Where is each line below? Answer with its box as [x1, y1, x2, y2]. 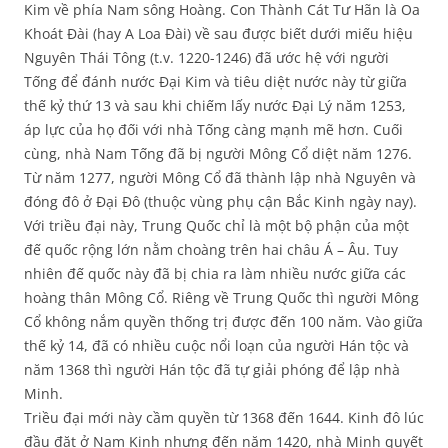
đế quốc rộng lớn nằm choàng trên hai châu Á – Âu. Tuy [24, 240, 398, 260]
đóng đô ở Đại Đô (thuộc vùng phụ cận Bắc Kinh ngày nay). [24, 192, 417, 212]
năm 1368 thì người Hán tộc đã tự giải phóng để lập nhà [24, 360, 400, 380]
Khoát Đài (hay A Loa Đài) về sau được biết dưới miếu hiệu [24, 24, 413, 44]
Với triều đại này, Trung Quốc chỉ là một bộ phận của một [24, 216, 409, 236]
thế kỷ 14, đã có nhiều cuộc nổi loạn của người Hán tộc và [24, 336, 409, 356]
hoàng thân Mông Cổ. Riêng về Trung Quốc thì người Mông [24, 288, 419, 308]
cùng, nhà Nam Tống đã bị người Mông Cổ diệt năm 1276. [24, 144, 412, 164]
